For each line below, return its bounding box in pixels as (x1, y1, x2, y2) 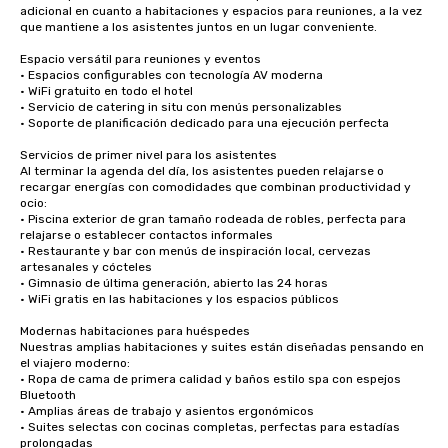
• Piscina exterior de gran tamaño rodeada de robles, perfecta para (20, 212, 406, 226)
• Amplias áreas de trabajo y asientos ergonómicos (20, 404, 314, 418)
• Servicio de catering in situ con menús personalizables (20, 100, 342, 114)
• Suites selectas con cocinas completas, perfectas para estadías (20, 420, 400, 434)
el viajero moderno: (20, 356, 130, 370)
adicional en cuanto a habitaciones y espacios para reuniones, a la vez (20, 4, 422, 18)
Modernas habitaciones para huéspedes (20, 324, 250, 338)
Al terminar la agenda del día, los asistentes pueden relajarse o (20, 164, 384, 178)
